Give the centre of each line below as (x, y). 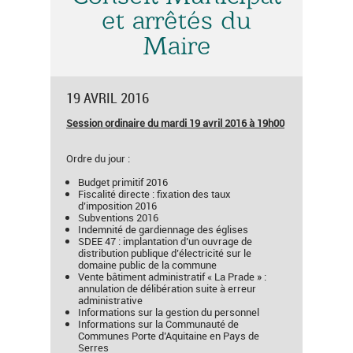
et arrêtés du (176, 23)
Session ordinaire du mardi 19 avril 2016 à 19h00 (175, 123)
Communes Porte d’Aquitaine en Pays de (169, 336)
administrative (110, 300)
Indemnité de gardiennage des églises (163, 229)
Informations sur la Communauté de (158, 324)
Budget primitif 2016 (124, 182)
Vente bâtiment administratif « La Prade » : (172, 277)
